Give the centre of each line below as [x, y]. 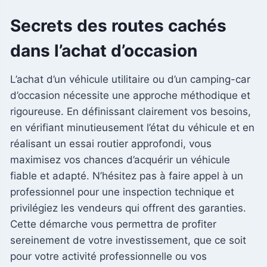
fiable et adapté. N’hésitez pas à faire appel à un [127, 176]
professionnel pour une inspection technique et [122, 192]
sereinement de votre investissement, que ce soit [128, 240]
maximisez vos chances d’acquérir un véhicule [120, 160]
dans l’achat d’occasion [104, 51]
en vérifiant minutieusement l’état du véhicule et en [132, 128]
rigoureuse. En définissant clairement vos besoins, [131, 112]
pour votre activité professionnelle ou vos [108, 257]
